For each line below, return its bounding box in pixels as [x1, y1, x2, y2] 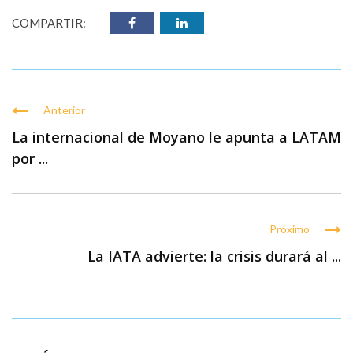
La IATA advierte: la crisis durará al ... [87, 247, 341, 266]
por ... [12, 149, 48, 168]
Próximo [269, 222, 310, 236]
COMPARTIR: [12, 16, 86, 30]
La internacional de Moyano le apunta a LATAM [12, 128, 341, 147]
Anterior [43, 103, 85, 117]
